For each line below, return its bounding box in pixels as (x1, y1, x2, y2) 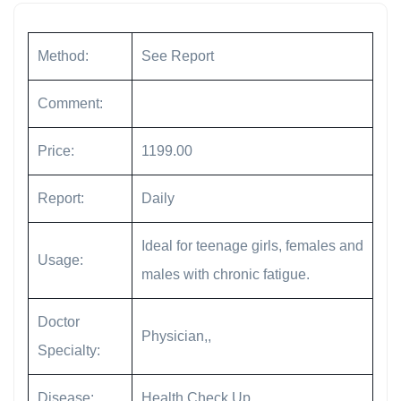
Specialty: (38, 343, 100, 359)
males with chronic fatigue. (141, 267, 310, 283)
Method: (38, 48, 89, 64)
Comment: (38, 96, 103, 112)
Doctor (38, 314, 80, 330)
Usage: (38, 252, 83, 269)
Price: (38, 143, 74, 159)
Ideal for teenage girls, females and (141, 238, 363, 254)
